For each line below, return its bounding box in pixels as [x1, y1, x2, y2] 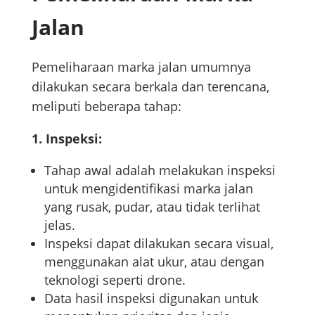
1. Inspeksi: [31, 129, 102, 147]
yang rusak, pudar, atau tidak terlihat [44, 198, 260, 215]
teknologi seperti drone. [44, 271, 186, 288]
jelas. [44, 216, 75, 233]
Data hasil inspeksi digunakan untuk [44, 289, 258, 307]
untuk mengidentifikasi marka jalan [44, 179, 253, 197]
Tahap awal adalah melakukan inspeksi [44, 161, 276, 179]
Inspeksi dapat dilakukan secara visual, [44, 234, 274, 252]
